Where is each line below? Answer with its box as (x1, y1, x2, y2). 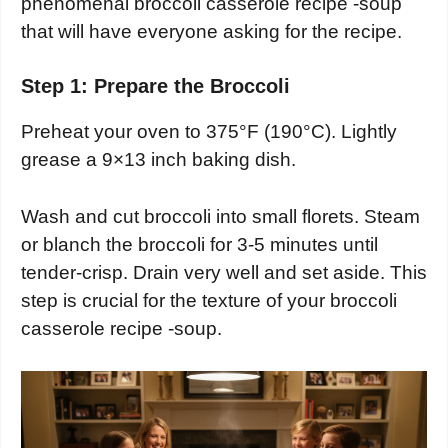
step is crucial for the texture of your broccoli (21, 289, 397, 311)
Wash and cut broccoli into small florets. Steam (21, 205, 420, 227)
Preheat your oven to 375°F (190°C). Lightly (21, 121, 397, 143)
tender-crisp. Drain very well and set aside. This (21, 261, 427, 283)
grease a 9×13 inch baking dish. (21, 149, 296, 171)
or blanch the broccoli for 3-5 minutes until (21, 233, 378, 255)
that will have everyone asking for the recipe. (21, 20, 402, 42)
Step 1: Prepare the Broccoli (21, 75, 290, 98)
